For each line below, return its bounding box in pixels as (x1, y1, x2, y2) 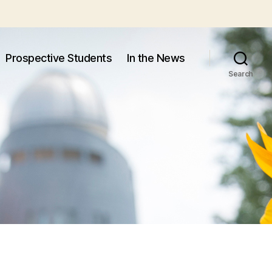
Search (228, 69, 254, 78)
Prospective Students (5, 51, 112, 64)
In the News (127, 51, 185, 64)
